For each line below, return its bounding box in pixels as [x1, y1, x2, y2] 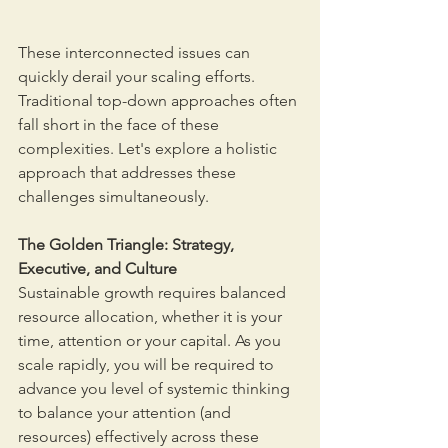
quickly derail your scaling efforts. [18, 67, 259, 87]
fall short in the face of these [18, 115, 223, 135]
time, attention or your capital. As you [18, 331, 285, 351]
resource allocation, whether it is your [18, 307, 286, 327]
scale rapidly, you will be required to [18, 355, 278, 375]
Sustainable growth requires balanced [18, 283, 290, 303]
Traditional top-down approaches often [18, 91, 301, 111]
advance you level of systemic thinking [18, 379, 294, 399]
